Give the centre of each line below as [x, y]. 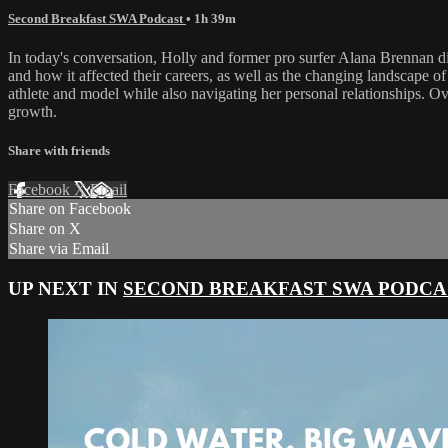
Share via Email [59, 249]
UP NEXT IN [65, 289]
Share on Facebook [70, 209]
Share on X [45, 229]
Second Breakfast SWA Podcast [97, 18]
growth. [32, 112]
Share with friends [59, 151]
